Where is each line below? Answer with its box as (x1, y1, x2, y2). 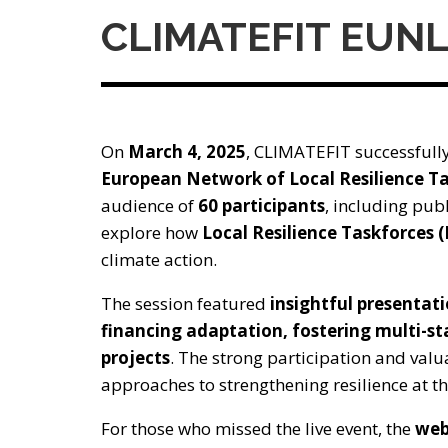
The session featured (100, 292, 270, 316)
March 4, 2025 (127, 140, 246, 164)
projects (100, 346, 170, 370)
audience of (100, 194, 198, 218)
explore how (100, 221, 202, 245)
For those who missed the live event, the (100, 417, 415, 441)
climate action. (100, 248, 217, 272)
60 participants (197, 194, 325, 218)
